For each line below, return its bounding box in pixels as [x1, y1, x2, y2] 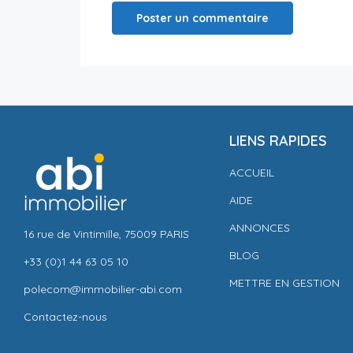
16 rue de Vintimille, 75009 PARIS [24, 226, 189, 241]
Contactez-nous [24, 309, 107, 324]
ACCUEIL [229, 165, 274, 180]
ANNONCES [229, 220, 290, 235]
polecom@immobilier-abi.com [24, 281, 182, 296]
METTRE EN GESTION [229, 275, 340, 290]
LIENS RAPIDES [229, 131, 327, 150]
